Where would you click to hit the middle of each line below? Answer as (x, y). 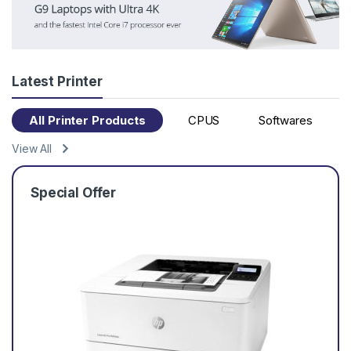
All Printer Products (87, 121)
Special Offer (73, 193)
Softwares (285, 121)
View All (32, 149)
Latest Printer (58, 82)
